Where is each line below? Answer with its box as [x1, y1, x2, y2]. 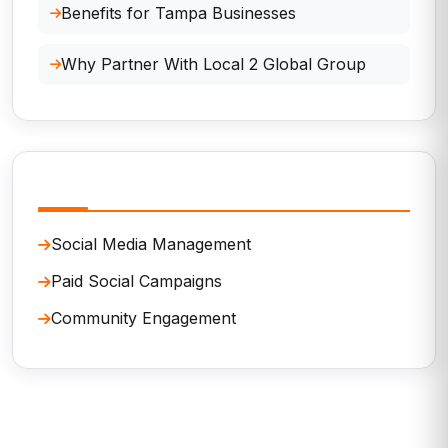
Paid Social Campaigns [51, 271, 222, 292]
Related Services [38, 176, 203, 201]
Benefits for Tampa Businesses [61, 3, 296, 24]
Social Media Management [51, 234, 251, 255]
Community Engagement [51, 308, 236, 329]
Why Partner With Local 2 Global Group [61, 54, 366, 75]
